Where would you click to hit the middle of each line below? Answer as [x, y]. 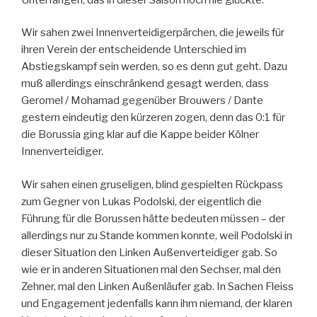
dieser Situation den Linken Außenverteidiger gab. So [149, 252]
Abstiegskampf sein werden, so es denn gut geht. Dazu [154, 67]
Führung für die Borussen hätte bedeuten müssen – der [153, 218]
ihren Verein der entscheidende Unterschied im [134, 50]
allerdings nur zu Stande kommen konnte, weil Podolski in [157, 235]
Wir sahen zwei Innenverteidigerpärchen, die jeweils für [153, 33]
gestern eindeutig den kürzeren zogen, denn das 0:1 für [153, 118]
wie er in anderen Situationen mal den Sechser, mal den [151, 269]
